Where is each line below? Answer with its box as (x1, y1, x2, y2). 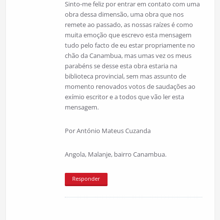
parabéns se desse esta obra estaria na (64, 61, 177, 70)
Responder (72, 174, 100, 182)
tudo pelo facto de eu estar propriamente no (64, 40, 195, 50)
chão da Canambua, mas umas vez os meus (64, 51, 192, 60)
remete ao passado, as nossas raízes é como (64, 20, 193, 29)
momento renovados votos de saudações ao (64, 82, 195, 91)
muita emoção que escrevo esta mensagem (64, 30, 192, 39)
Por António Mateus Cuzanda (64, 126, 151, 135)
